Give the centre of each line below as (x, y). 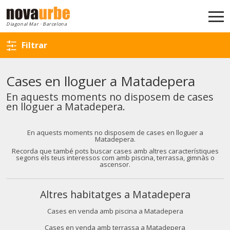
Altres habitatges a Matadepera (115, 194)
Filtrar (34, 45)
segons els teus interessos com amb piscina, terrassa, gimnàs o (115, 158)
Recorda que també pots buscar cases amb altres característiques (115, 151)
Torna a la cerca (125, 15)
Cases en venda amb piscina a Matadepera (115, 211)
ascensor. (115, 164)
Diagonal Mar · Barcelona (37, 24)
